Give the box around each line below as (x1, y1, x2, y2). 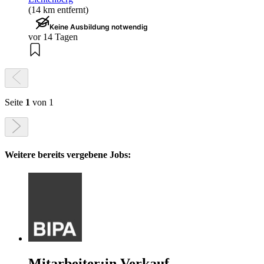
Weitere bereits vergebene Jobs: (5, 149, 131, 160)
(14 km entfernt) (28, 5, 88, 15)
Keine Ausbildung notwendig (49, 22, 148, 32)
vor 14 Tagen (28, 32, 78, 42)
